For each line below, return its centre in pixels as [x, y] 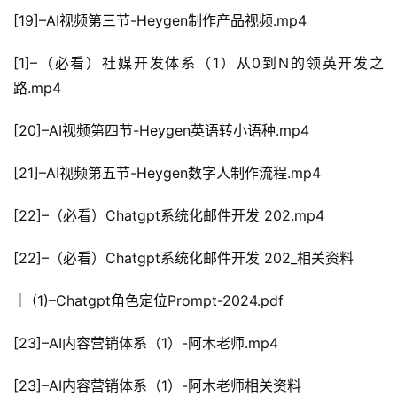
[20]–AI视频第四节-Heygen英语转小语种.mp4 [161, 131]
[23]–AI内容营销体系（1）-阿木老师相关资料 [157, 386]
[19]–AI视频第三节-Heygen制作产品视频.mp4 [160, 21]
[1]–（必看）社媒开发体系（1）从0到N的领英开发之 [198, 63]
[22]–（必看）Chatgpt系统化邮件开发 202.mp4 [169, 216]
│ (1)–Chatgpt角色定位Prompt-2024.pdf [148, 301]
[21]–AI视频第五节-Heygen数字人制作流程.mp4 [167, 173]
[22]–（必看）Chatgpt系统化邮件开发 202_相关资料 [183, 258]
